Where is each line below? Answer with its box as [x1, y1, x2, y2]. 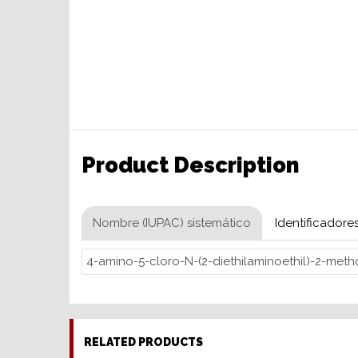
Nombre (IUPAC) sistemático [93, 215, 251, 230]
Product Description [82, 153, 299, 178]
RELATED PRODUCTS [84, 335, 203, 348]
